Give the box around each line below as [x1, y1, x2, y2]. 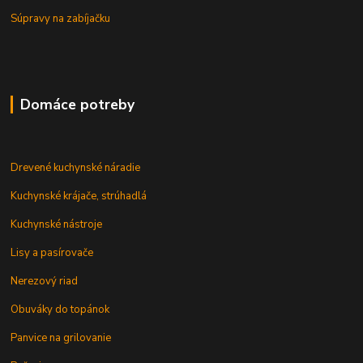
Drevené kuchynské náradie [11, 160, 141, 175]
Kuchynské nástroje [11, 216, 103, 232]
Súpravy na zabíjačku [11, 11, 111, 26]
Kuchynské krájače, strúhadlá [11, 188, 147, 203]
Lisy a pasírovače [11, 245, 94, 260]
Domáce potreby [19, 94, 135, 114]
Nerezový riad [11, 273, 79, 288]
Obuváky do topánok [11, 301, 110, 317]
